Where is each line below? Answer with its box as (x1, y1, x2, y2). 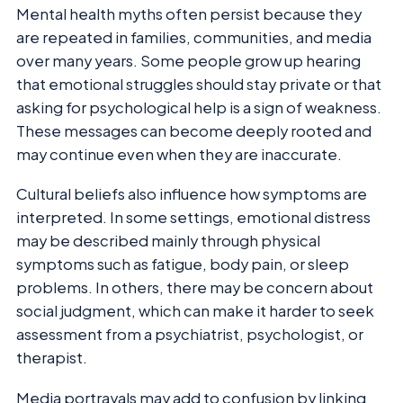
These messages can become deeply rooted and (16, 121, 372, 140)
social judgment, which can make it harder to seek (16, 301, 374, 321)
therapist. (16, 348, 87, 368)
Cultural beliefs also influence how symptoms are (16, 184, 367, 204)
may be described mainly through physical (16, 231, 320, 251)
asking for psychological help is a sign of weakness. (16, 97, 381, 117)
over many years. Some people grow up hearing (16, 50, 361, 70)
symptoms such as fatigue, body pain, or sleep (16, 255, 349, 274)
